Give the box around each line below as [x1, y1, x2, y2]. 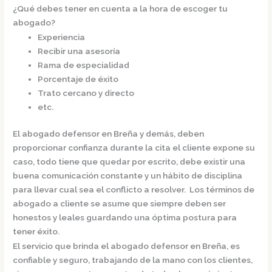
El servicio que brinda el [13, 241, 111, 251]
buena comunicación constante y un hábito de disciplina [13, 170, 243, 180]
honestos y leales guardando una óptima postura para [13, 212, 237, 222]
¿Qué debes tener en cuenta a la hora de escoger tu [13, 3, 228, 13]
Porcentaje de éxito [38, 74, 119, 84]
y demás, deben [140, 128, 205, 138]
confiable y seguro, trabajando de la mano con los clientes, [13, 255, 253, 265]
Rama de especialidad [38, 60, 130, 70]
